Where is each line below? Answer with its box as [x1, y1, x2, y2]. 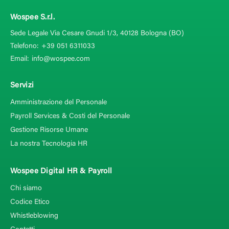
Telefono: [10, 43, 39, 50]
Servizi [10, 82, 34, 89]
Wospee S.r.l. [10, 14, 55, 21]
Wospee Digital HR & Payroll [10, 168, 112, 175]
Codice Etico [10, 199, 50, 206]
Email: [10, 56, 29, 63]
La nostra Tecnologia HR [10, 141, 87, 148]
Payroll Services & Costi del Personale [10, 113, 132, 120]
